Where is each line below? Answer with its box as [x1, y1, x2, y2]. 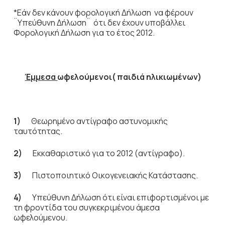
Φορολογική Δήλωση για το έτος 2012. [13, 27, 155, 38]
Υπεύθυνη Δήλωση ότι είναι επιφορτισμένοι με [32, 192, 209, 203]
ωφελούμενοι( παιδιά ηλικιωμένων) [57, 71, 202, 82]
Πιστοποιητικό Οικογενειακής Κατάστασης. [32, 170, 198, 181]
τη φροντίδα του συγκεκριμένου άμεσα [13, 202, 160, 213]
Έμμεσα [25, 71, 58, 82]
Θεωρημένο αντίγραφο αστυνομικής [31, 116, 168, 127]
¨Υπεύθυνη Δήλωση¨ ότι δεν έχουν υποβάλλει [13, 17, 185, 28]
